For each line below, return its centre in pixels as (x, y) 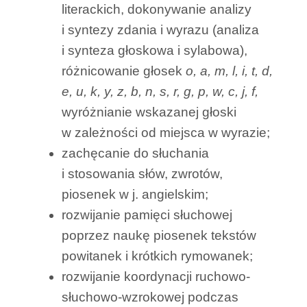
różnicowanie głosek (124, 71)
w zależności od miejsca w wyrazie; (166, 133)
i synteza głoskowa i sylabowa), (155, 51)
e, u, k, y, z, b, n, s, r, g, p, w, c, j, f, (160, 92)
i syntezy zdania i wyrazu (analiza (160, 30)
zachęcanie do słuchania (135, 153)
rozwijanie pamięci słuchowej (147, 215)
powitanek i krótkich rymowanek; (157, 256)
